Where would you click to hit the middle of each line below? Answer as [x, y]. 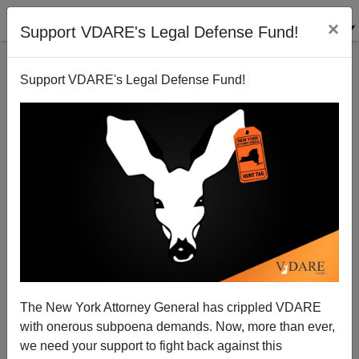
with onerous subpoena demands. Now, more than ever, [177, 326]
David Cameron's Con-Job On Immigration [179, 161]
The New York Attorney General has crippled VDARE [171, 307]
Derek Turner [179, 274]
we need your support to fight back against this [151, 345]
